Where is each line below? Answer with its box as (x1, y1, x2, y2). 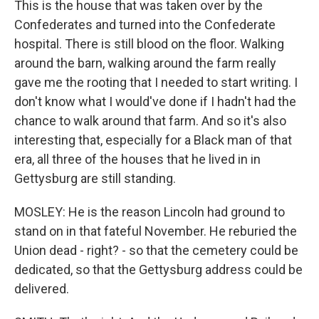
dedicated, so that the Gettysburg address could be (14, 262, 303, 277)
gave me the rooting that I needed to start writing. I (14, 75, 298, 90)
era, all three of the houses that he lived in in (14, 152, 261, 167)
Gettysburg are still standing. (14, 171, 176, 186)
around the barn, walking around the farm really (14, 56, 276, 70)
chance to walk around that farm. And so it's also (14, 113, 286, 128)
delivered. (14, 281, 69, 296)
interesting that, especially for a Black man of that (14, 132, 292, 147)
